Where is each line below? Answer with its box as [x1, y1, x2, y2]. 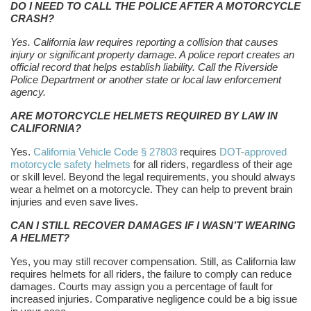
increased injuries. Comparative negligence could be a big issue [10, 293, 297, 305]
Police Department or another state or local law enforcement [10, 74, 281, 86]
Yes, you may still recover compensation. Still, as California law [10, 255, 296, 268]
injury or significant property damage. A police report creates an [10, 49, 294, 61]
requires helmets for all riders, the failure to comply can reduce [10, 268, 292, 280]
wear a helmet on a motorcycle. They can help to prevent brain [10, 183, 292, 196]
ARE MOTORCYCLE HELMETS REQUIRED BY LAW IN [10, 110, 278, 122]
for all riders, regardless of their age [131, 158, 292, 171]
